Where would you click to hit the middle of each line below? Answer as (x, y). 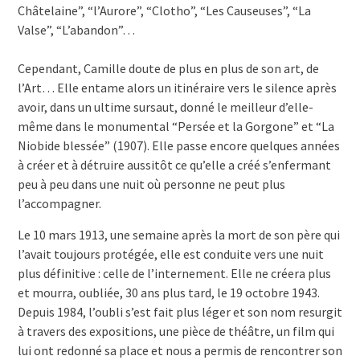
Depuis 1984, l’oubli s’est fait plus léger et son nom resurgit (180, 312)
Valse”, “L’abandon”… (76, 30)
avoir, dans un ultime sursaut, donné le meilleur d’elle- (165, 107)
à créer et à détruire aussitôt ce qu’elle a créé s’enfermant (174, 165)
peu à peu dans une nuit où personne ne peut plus (151, 184)
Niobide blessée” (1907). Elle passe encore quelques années (178, 146)
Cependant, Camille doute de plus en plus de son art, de (168, 69)
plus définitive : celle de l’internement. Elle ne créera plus (174, 274)
